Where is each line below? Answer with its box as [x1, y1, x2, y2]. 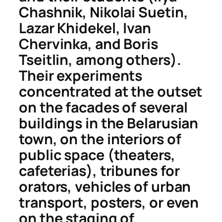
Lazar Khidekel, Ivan [19, 18, 151, 38]
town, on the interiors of [19, 129, 181, 149]
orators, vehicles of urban [19, 177, 191, 197]
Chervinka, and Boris [19, 34, 158, 54]
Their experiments [19, 66, 143, 86]
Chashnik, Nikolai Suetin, [19, 2, 188, 22]
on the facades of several [19, 98, 188, 117]
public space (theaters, [19, 145, 175, 165]
